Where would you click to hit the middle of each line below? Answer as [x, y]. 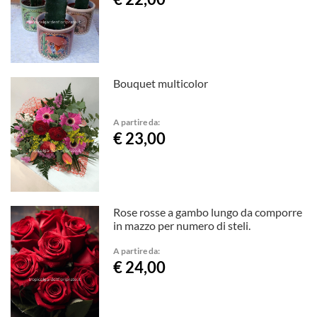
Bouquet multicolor [161, 83]
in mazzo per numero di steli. [182, 226]
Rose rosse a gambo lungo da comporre [208, 212]
